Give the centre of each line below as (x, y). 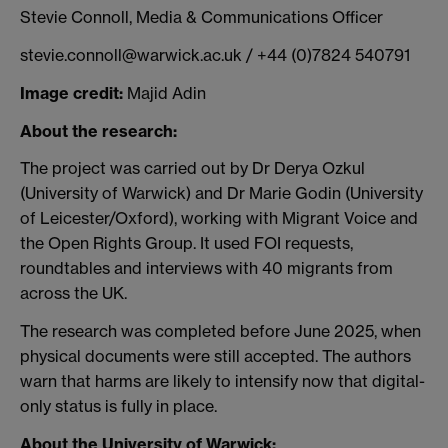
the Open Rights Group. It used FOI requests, (186, 243)
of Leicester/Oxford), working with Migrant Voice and (219, 218)
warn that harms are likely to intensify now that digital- (222, 381)
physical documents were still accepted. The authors (215, 356)
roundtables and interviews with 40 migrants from (206, 268)
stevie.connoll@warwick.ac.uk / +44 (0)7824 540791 (215, 55)
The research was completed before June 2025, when (220, 331)
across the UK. (73, 293)
